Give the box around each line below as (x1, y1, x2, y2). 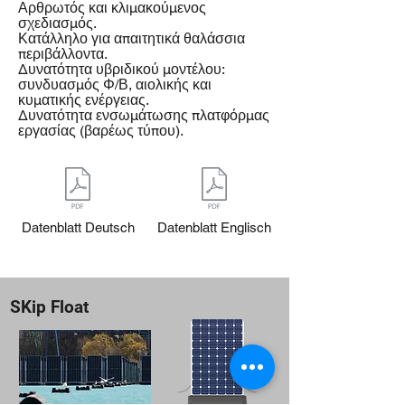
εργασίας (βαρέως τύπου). (18, 122, 184, 139)
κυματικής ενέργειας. (18, 91, 149, 108)
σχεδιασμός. (18, 14, 97, 32)
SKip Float (10, 297, 89, 317)
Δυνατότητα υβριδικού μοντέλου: (18, 61, 224, 78)
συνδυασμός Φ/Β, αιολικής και (18, 76, 212, 93)
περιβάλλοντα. (18, 45, 108, 62)
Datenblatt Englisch (157, 220, 271, 235)
